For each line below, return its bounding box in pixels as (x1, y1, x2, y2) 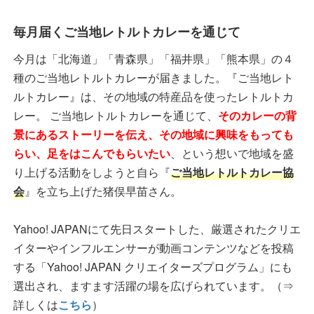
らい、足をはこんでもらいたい (13, 144, 170, 161)
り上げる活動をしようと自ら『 (13, 163, 170, 180)
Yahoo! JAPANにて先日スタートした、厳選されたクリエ (13, 220, 301, 237)
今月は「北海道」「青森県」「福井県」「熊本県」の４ (13, 50, 294, 67)
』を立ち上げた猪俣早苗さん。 (25, 182, 182, 199)
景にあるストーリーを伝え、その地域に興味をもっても (13, 125, 294, 142)
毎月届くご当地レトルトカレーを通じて (13, 22, 240, 41)
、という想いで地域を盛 (170, 144, 294, 161)
